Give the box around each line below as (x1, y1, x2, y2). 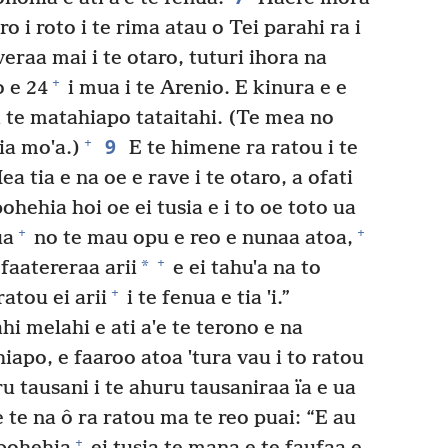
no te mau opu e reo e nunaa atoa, (29, 226, 353, 250)
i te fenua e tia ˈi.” (122, 286, 290, 310)
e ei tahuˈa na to (167, 256, 321, 280)
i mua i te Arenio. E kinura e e (63, 76, 347, 100)
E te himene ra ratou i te (123, 136, 358, 160)
